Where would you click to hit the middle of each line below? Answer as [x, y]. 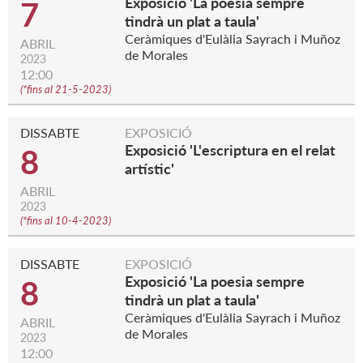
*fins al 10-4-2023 [66, 221]
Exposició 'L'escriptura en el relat [230, 150]
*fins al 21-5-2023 [66, 90]
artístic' [149, 169]
